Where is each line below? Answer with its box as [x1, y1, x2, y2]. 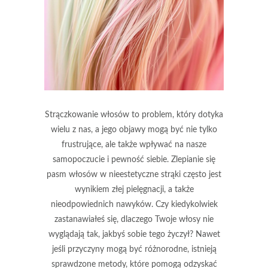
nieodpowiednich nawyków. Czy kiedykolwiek [50, 200, 218, 209]
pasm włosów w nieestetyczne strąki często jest [47, 170, 221, 179]
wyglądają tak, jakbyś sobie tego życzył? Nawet [48, 230, 220, 239]
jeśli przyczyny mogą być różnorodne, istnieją [51, 245, 217, 254]
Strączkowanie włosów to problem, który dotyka [45, 110, 223, 119]
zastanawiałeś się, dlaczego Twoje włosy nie [54, 215, 214, 224]
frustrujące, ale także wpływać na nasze [62, 140, 206, 149]
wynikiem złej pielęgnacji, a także [74, 185, 194, 194]
